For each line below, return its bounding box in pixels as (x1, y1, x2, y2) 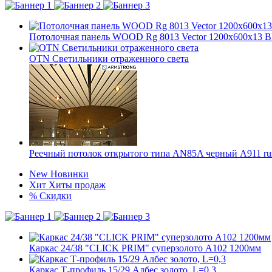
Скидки (39, 191, 72, 201)
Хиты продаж (49, 180, 106, 190)
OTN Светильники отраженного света (29, 53, 189, 64)
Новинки (50, 169, 89, 179)
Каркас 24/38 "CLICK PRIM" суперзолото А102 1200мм (29, 243, 261, 253)
